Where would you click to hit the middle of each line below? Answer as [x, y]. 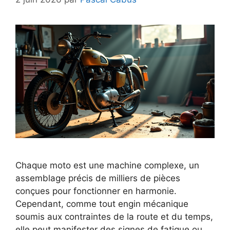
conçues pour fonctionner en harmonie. [96, 191]
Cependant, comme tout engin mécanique [102, 204]
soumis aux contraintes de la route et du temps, [114, 217]
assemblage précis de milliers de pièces [98, 178]
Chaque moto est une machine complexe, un [107, 166]
